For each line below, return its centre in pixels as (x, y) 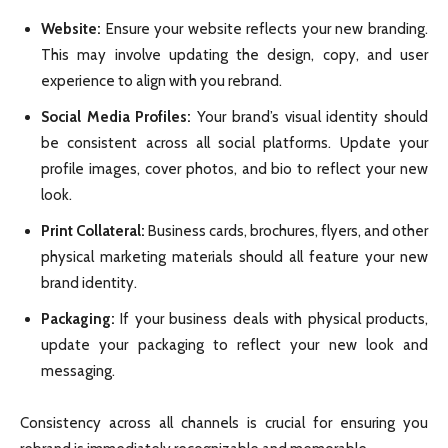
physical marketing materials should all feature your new (234, 257)
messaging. (78, 371)
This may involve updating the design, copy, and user (234, 55)
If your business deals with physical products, (274, 319)
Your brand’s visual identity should (313, 117)
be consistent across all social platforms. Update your (234, 143)
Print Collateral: (94, 231)
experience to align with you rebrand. (161, 81)
